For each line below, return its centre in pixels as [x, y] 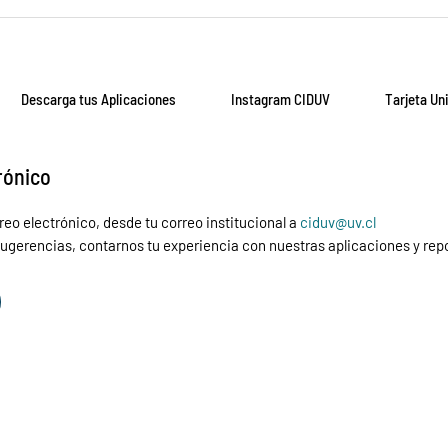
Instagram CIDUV [280, 98]
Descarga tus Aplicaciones [98, 98]
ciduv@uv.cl [338, 221]
